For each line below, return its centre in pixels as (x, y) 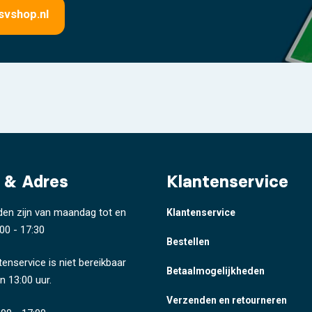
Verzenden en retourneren (227, 300)
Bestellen (188, 241)
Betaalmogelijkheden (216, 271)
